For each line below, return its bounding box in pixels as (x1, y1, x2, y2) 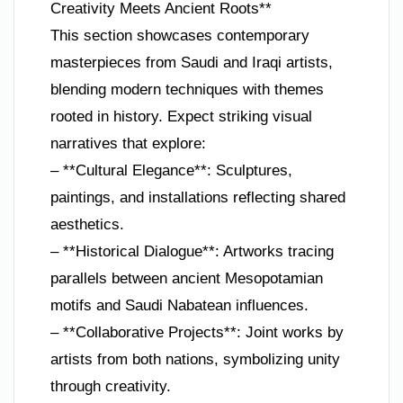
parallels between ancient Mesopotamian (50, 269, 323, 287)
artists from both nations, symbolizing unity (50, 350, 340, 368)
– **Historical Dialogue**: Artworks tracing (50, 242, 334, 260)
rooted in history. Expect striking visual (50, 107, 312, 125)
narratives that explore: (50, 134, 206, 152)
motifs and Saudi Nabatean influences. (50, 296, 309, 314)
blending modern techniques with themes (50, 80, 324, 98)
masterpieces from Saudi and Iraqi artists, (50, 53, 333, 71)
